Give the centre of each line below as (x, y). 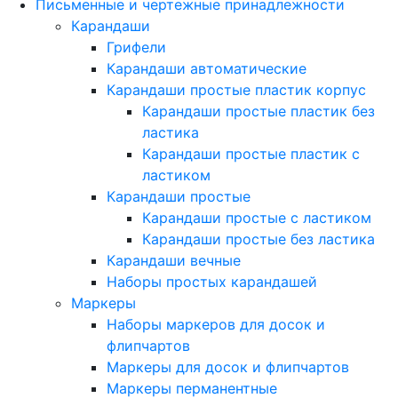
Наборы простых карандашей (212, 282)
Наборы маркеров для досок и (216, 324)
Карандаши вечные (174, 260)
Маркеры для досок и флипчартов (228, 367)
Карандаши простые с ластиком (257, 218)
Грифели (136, 47)
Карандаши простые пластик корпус (236, 90)
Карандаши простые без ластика (259, 239)
